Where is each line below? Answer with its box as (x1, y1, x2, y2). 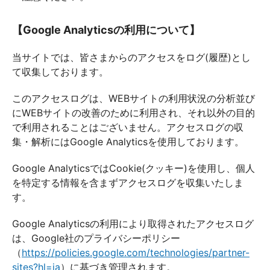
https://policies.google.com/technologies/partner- (22, 246, 250, 259)
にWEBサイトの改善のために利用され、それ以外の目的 (12, 107, 255, 119)
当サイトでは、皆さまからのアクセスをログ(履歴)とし (12, 51, 251, 63)
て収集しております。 (12, 66, 108, 78)
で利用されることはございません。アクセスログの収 (12, 121, 243, 133)
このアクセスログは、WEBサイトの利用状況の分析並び (12, 92, 255, 104)
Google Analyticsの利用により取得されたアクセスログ (12, 218, 254, 230)
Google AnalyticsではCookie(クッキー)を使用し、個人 (12, 162, 255, 174)
